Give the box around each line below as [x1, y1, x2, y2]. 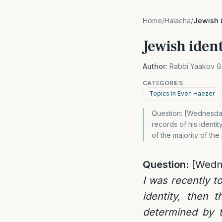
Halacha [165, 16, 191, 25]
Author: [143, 62, 167, 70]
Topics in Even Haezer [149, 90, 215, 97]
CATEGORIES [143, 79, 183, 87]
